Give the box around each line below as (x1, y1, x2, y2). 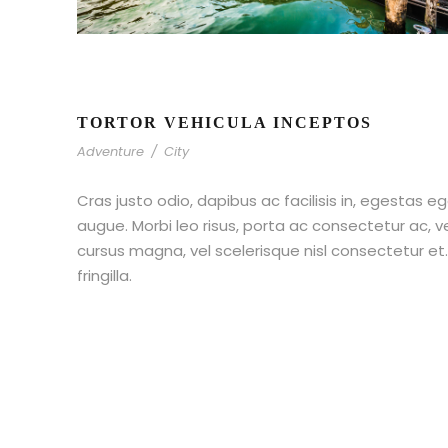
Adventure (77, 142, 144, 162)
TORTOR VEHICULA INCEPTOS (77, 114, 372, 132)
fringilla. (77, 265, 132, 287)
